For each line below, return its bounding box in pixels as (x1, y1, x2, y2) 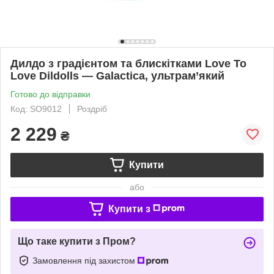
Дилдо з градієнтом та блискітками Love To (10, 57, 246, 70)
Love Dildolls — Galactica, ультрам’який (10, 69, 224, 82)
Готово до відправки (10, 89, 91, 99)
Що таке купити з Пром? (18, 235, 136, 246)
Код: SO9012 (10, 103, 62, 114)
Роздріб (77, 103, 107, 114)
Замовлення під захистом (32, 255, 138, 265)
